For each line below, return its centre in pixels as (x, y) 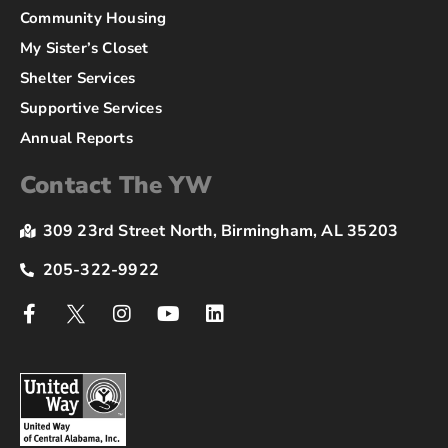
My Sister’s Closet (84, 48)
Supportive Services (91, 108)
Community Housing (93, 18)
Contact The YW (116, 185)
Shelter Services (78, 78)
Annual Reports (76, 138)
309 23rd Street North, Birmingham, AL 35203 (220, 231)
